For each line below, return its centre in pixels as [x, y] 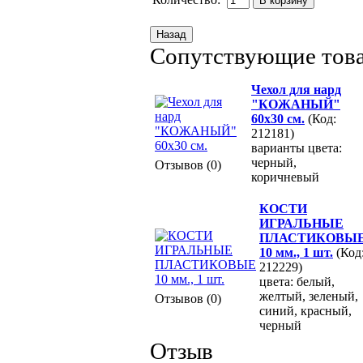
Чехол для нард [296, 89]
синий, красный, [305, 310]
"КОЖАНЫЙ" [296, 104]
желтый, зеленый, [309, 296]
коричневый [285, 177]
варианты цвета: [297, 147]
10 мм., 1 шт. [296, 252]
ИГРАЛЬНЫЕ [301, 223]
